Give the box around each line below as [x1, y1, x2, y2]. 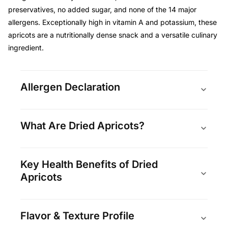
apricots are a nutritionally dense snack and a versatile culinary [8, 30, 217, 39]
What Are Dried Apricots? [20, 119, 145, 132]
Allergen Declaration [20, 80, 120, 93]
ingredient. [8, 43, 44, 52]
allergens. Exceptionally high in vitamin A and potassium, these [8, 17, 217, 26]
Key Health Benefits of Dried [20, 158, 158, 170]
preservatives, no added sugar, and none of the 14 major [8, 5, 196, 14]
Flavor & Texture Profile [20, 209, 134, 222]
